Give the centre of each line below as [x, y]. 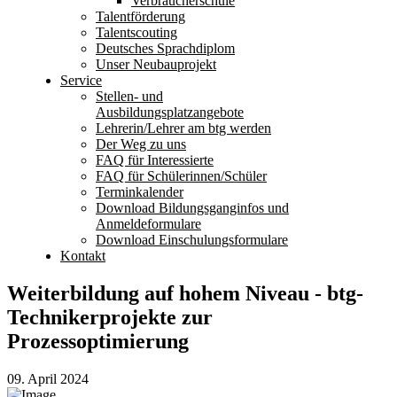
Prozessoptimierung [98, 341]
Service [81, 80]
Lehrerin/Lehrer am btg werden [183, 128]
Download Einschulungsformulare [192, 240]
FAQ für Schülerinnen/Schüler [181, 176]
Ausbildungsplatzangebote [170, 112]
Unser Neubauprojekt [156, 64]
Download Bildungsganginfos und [192, 208]
